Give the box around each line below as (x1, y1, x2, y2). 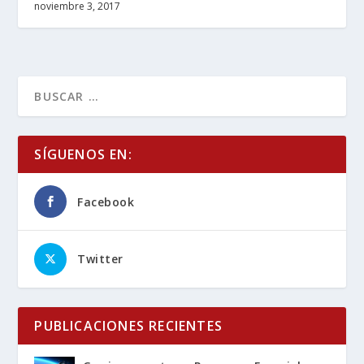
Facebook (77, 193, 135, 210)
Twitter (77, 250, 123, 266)
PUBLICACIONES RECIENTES (34, 316, 223, 335)
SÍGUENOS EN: (34, 145, 132, 163)
